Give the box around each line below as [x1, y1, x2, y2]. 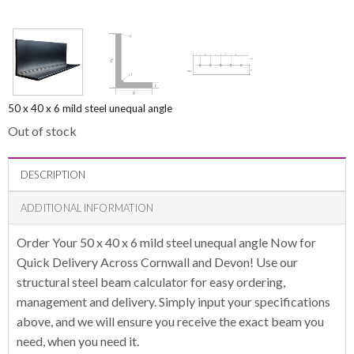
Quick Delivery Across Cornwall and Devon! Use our [16, 254, 298, 269]
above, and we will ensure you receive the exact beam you [16, 314, 324, 329]
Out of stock [7, 123, 77, 139]
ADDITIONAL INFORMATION [20, 201, 154, 214]
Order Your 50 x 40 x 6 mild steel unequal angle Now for [16, 235, 316, 250]
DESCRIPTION [20, 168, 86, 181]
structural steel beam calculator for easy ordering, [16, 274, 285, 289]
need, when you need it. [16, 333, 139, 348]
